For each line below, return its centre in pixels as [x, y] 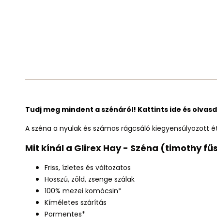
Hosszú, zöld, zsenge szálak [90, 179]
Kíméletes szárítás [76, 202]
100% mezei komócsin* [83, 191]
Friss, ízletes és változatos [89, 168]
